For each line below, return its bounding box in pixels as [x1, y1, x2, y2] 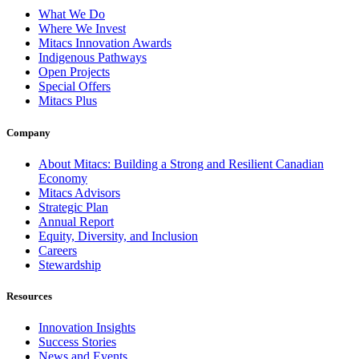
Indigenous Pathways [38, 50, 147, 65]
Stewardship [38, 257, 101, 272]
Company [6, 126, 50, 139]
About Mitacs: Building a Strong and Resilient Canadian [38, 156, 324, 171]
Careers [38, 243, 77, 257]
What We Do [38, 7, 105, 22]
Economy [38, 171, 87, 185]
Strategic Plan [38, 200, 108, 214]
